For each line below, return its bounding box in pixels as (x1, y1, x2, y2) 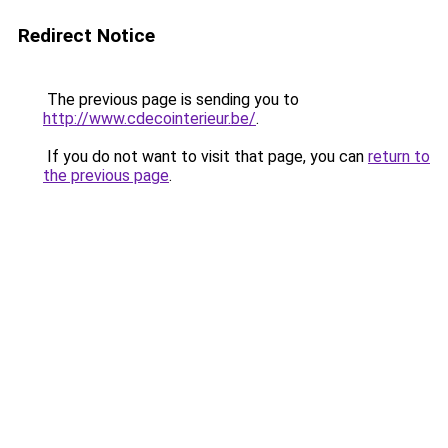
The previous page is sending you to (43, 90, 299, 109)
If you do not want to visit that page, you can (43, 147, 368, 166)
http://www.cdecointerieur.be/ (43, 109, 256, 128)
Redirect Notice (18, 24, 155, 47)
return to (368, 147, 430, 166)
